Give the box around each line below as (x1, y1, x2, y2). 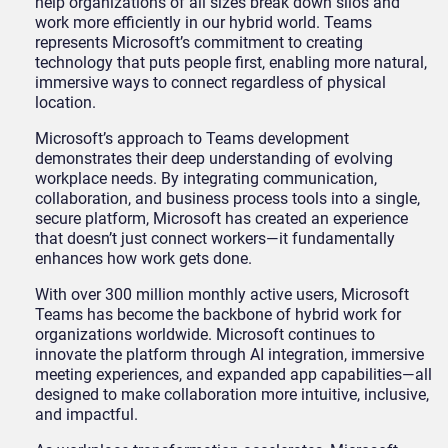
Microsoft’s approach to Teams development (35, 129, 349, 149)
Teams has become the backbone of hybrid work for (35, 305, 401, 325)
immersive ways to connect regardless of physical (35, 73, 386, 93)
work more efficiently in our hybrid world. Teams (35, 13, 372, 33)
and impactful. (35, 405, 138, 425)
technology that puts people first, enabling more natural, (35, 53, 427, 73)
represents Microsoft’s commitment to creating (35, 33, 363, 53)
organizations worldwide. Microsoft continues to (35, 325, 375, 345)
